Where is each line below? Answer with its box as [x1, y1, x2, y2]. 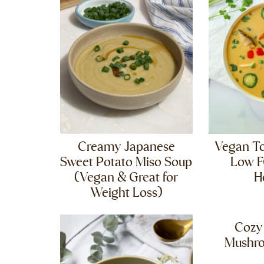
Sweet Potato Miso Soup [60, 156, 193, 170]
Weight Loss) [90, 186, 163, 200]
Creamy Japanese [77, 140, 175, 154]
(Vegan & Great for [74, 171, 179, 185]
